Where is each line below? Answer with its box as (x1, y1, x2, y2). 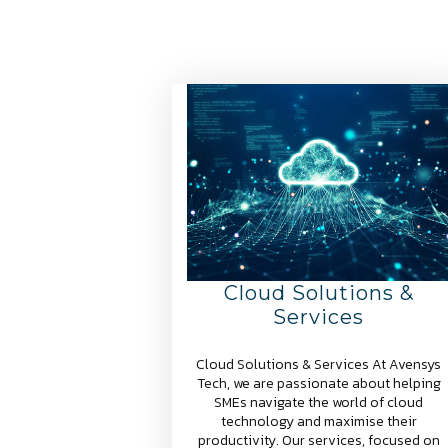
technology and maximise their (220, 411, 417, 433)
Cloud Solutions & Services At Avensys (196, 354, 442, 376)
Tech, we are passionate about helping (196, 373, 441, 395)
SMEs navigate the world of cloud (214, 392, 424, 414)
